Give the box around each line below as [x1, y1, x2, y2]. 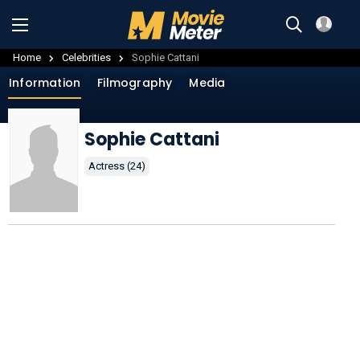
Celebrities [62, 51, 111, 63]
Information [9, 74, 81, 91]
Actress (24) [88, 159, 145, 172]
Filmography [97, 74, 173, 91]
